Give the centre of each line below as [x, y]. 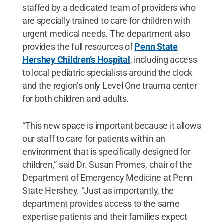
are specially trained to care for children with [106, 20]
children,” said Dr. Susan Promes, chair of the [107, 164]
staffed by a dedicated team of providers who [109, 7]
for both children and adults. [75, 98]
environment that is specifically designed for [106, 151]
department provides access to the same [101, 203]
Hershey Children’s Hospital [76, 59]
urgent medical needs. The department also [106, 33]
